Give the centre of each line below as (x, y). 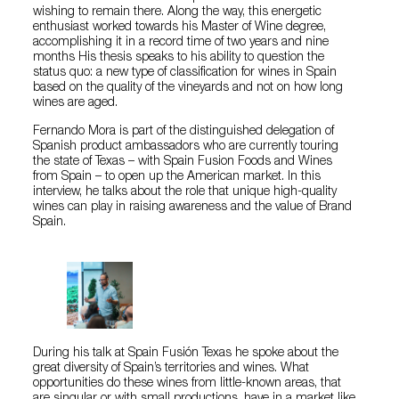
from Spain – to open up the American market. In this (177, 177)
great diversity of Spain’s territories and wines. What (171, 368)
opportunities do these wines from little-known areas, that (187, 383)
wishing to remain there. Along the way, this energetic (178, 12)
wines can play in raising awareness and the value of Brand (193, 208)
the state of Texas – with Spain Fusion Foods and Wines (183, 162)
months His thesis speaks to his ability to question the (179, 58)
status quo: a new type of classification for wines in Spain (185, 73)
